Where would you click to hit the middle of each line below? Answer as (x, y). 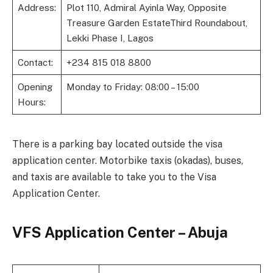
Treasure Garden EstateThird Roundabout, (157, 23)
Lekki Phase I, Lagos (110, 38)
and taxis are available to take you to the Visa (114, 177)
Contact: (35, 63)
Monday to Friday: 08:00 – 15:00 (133, 87)
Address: (37, 8)
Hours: (31, 102)
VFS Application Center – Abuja (120, 232)
